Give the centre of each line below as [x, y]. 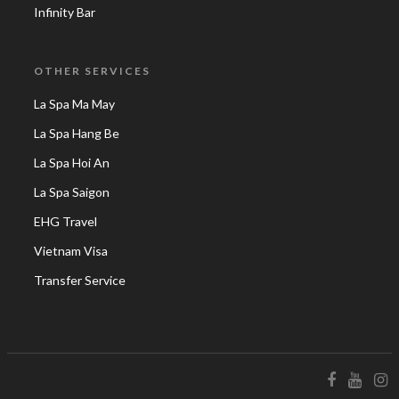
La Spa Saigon [72, 192]
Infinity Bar [65, 12]
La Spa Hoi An [72, 163]
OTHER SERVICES [92, 71]
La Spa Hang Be [77, 134]
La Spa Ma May [74, 104]
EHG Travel [65, 222]
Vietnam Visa [71, 251]
